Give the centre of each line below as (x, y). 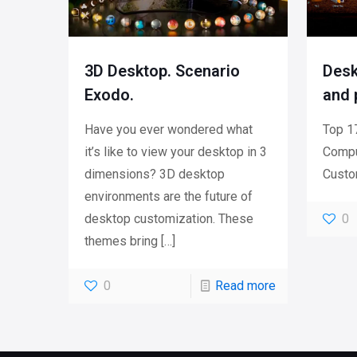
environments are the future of (168, 197)
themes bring (121, 241)
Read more (245, 286)
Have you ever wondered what (168, 130)
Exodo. (109, 95)
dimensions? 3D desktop (154, 175)
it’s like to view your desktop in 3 (175, 152)
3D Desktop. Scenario (162, 71)
